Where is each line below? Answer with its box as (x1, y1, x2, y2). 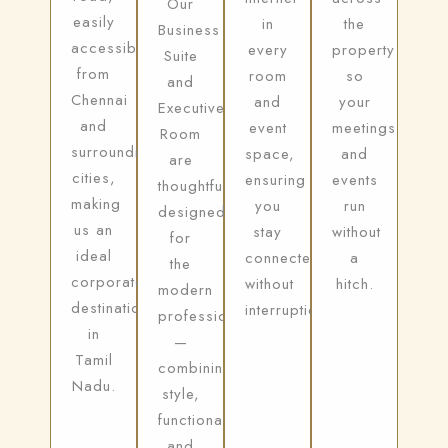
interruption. (245, 299, 331, 321)
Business (158, 19, 220, 41)
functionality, (158, 409, 248, 431)
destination (71, 297, 149, 319)
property (332, 39, 395, 61)
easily (72, 11, 115, 33)
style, (161, 383, 200, 405)
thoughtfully (158, 175, 239, 197)
